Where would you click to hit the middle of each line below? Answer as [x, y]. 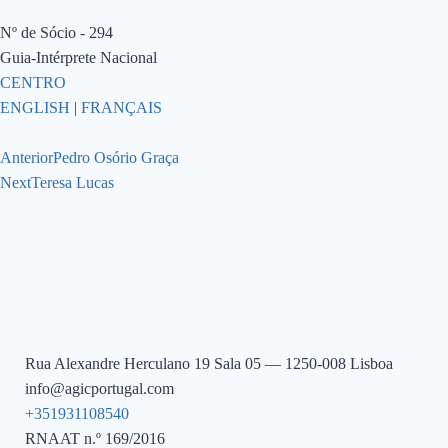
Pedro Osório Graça [116, 157]
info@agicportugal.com [99, 389]
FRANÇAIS [121, 107]
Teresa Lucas [72, 182]
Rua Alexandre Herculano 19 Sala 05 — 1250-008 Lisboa [209, 364]
